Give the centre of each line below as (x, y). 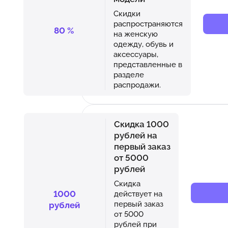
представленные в (148, 64)
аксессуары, (136, 54)
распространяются (148, 23)
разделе (129, 74)
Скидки (127, 13)
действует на (138, 193)
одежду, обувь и (143, 44)
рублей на (135, 135)
